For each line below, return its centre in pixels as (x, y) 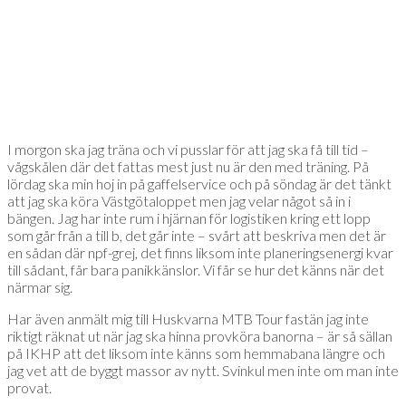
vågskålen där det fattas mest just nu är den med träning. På (188, 167)
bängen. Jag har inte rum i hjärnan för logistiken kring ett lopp (189, 218)
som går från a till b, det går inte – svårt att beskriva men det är (197, 236)
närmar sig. (40, 287)
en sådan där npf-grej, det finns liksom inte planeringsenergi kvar (200, 253)
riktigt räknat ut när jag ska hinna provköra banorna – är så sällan (200, 336)
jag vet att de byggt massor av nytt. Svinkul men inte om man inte (203, 371)
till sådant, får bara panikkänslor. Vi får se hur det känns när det (196, 270)
